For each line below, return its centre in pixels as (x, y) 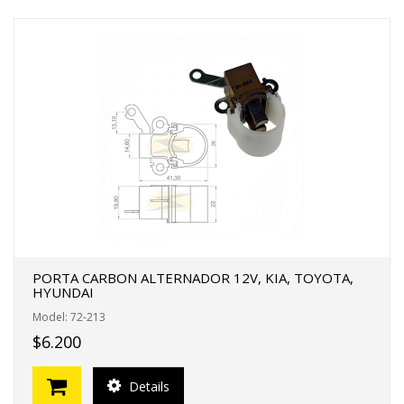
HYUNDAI (63, 292)
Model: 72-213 (69, 317)
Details (147, 386)
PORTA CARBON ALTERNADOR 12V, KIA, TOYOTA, (193, 278)
